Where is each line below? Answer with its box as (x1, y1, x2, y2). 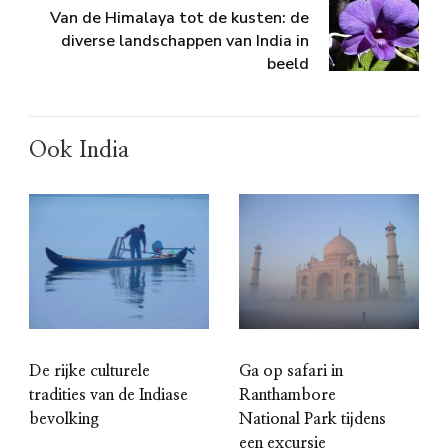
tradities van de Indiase (29, 387, 188, 404)
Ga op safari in (239, 363, 343, 380)
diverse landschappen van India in (61, 30, 309, 53)
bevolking (29, 411, 99, 428)
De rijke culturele (29, 363, 150, 380)
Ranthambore (239, 387, 336, 404)
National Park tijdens (239, 411, 386, 428)
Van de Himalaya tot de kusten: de (50, 7, 309, 30)
